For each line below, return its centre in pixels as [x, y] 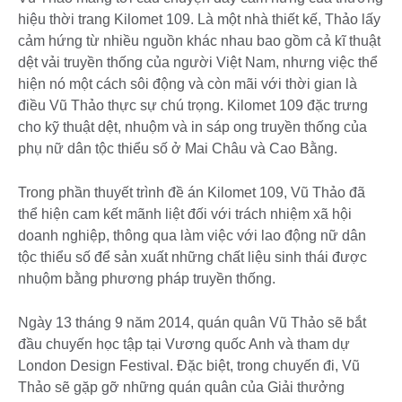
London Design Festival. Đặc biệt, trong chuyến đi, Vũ [189, 365]
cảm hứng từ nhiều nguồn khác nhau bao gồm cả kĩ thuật [199, 40]
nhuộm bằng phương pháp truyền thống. [147, 278]
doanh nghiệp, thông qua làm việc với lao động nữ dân [192, 235]
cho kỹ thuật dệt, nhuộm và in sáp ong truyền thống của [192, 127]
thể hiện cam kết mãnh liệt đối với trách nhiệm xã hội [185, 214]
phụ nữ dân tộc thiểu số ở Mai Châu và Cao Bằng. [179, 148]
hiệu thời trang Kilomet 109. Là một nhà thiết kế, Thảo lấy [199, 19]
